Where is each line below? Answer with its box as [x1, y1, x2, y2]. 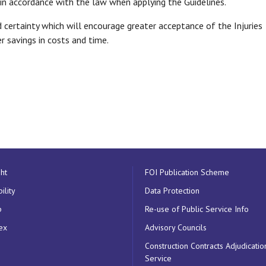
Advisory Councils [145, 222, 207, 233]
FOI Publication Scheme [145, 167, 229, 178]
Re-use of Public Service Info [145, 204, 249, 214]
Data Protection [145, 185, 199, 196]
